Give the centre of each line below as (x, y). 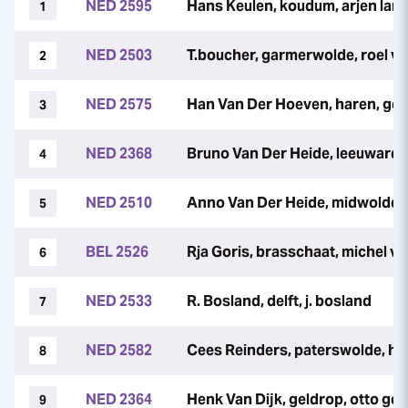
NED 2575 (119, 104)
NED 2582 (119, 350)
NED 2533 (119, 301)
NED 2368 (119, 153)
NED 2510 (119, 203)
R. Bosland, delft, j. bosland (279, 301)
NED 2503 (119, 55)
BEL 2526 (117, 252)
